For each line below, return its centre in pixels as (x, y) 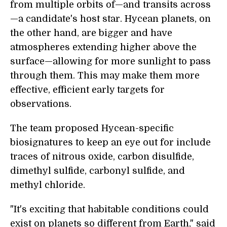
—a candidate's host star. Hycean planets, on (110, 19)
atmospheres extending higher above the (103, 47)
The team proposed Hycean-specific (92, 128)
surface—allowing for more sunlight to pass (110, 61)
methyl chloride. (48, 185)
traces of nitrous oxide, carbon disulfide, (102, 157)
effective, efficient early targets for (87, 90)
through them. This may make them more (105, 75)
